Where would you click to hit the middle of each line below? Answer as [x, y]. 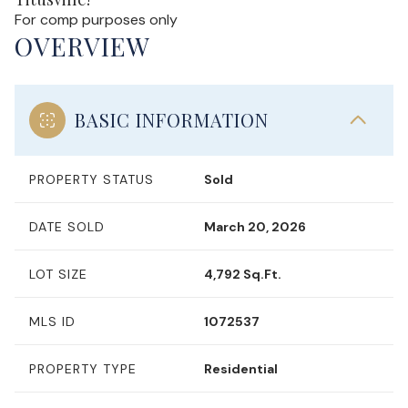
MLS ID [52, 321]
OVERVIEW [82, 46]
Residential [241, 369]
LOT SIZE [58, 274]
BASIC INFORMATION [172, 120]
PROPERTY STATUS [92, 179]
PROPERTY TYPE [83, 369]
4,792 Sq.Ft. [243, 274]
